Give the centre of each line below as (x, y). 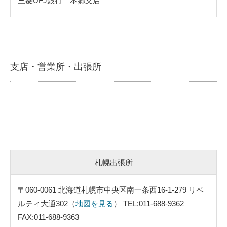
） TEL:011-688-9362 (153, 203)
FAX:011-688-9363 (48, 217)
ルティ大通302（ (47, 203)
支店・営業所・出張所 (56, 67)
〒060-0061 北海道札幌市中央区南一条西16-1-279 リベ (111, 190)
